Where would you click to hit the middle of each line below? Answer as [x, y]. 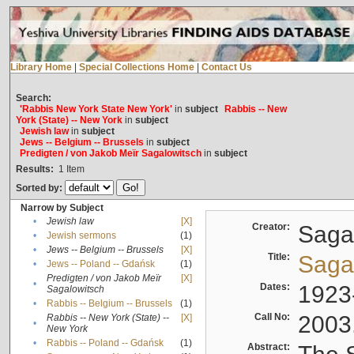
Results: [34, 169]
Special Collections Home [136, 68]
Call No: [274, 317]
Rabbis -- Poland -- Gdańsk [105, 343]
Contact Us [226, 68]
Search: [33, 98]
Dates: [277, 287]
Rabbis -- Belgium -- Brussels [109, 304]
